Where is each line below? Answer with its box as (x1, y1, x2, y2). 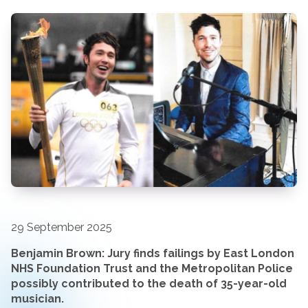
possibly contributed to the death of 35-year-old (11, 277, 287, 291)
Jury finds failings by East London (107, 247, 294, 261)
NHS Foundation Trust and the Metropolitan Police (11, 262, 293, 276)
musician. (11, 292, 64, 306)
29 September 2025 (11, 221, 112, 234)
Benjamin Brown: (11, 247, 104, 261)
